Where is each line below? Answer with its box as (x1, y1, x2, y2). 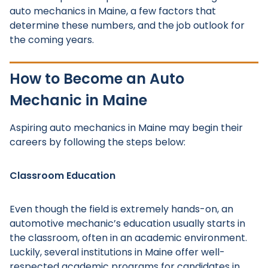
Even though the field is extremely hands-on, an (10, 202, 233, 216)
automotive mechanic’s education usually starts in (10, 217, 245, 230)
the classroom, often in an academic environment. (10, 231, 247, 245)
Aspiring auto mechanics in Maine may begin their (10, 121, 243, 135)
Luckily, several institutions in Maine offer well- (10, 245, 225, 259)
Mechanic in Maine (10, 90, 147, 110)
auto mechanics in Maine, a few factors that (10, 4, 216, 18)
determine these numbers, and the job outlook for (10, 19, 245, 32)
